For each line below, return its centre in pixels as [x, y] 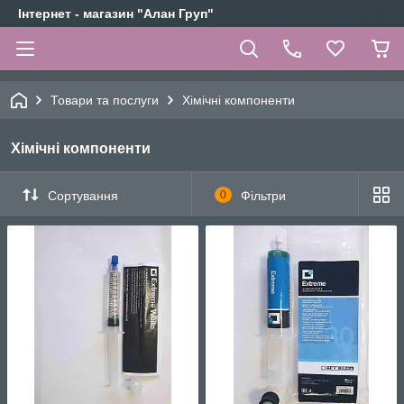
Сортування [83, 195]
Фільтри [263, 195]
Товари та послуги [105, 100]
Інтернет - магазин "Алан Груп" [116, 14]
